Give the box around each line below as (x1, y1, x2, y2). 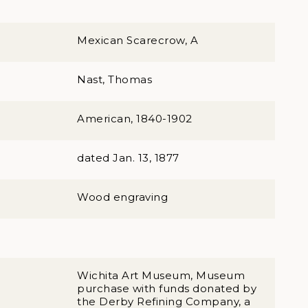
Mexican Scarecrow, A (77, 34, 198, 47)
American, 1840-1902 (77, 112, 192, 125)
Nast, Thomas (77, 73, 152, 86)
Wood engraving (77, 190, 168, 203)
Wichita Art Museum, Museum (77, 269, 245, 282)
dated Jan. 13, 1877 (77, 151, 179, 164)
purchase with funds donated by (77, 282, 256, 295)
